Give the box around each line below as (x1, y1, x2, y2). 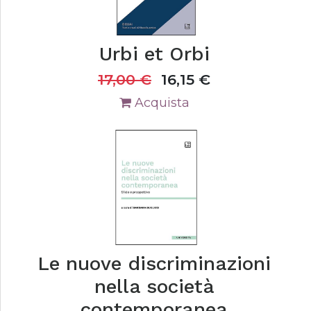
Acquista (131, 95, 190, 110)
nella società (94, 275, 215, 298)
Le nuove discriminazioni (37, 252, 271, 275)
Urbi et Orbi (99, 42, 210, 65)
